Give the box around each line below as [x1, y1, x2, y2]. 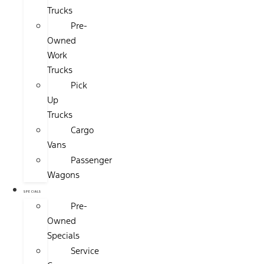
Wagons [47, 169, 80, 180]
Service [71, 245, 99, 256]
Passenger [71, 154, 112, 166]
